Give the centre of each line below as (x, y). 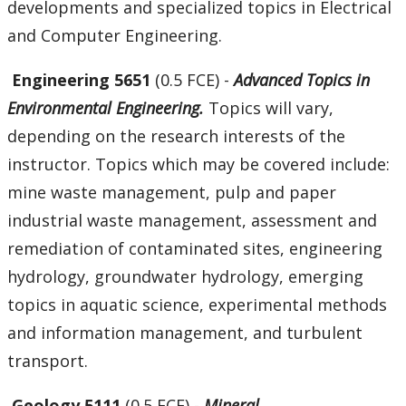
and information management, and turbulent (185, 333)
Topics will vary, (271, 108)
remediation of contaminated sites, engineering (195, 249)
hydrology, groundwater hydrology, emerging (185, 277)
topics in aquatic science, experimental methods (197, 305)
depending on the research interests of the (176, 136)
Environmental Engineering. (108, 108)
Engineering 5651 (83, 80)
